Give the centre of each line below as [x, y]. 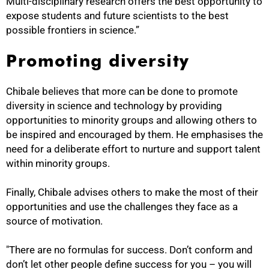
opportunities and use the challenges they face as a [122, 207]
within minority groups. [58, 164]
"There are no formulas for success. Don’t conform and [129, 250]
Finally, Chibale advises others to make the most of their [132, 192]
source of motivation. [54, 221]
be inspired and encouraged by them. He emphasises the [134, 135]
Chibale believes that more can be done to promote [122, 92]
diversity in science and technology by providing [114, 106]
